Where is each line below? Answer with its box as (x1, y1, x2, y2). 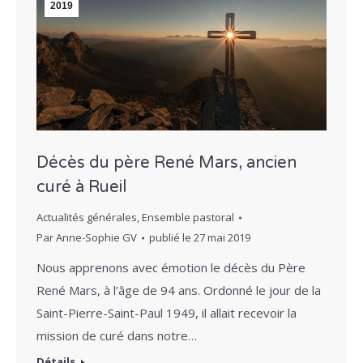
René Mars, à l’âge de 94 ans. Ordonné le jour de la (36, 282, 321, 299)
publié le (149, 230, 194, 246)
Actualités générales (36, 210, 137, 225)
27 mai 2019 (194, 230, 250, 246)
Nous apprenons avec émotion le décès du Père (36, 259, 305, 276)
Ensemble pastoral (142, 210, 234, 225)
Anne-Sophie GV (56, 230, 137, 246)
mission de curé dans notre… (36, 327, 197, 344)
